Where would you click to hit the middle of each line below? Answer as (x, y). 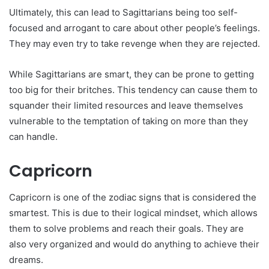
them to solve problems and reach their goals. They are (126, 229)
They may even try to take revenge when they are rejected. (134, 43)
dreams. (26, 260)
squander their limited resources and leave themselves (126, 105)
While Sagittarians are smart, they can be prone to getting (131, 74)
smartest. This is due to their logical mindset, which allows (133, 213)
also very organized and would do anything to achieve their (134, 244)
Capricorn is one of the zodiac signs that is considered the (133, 198)
